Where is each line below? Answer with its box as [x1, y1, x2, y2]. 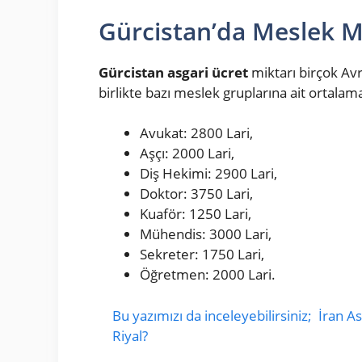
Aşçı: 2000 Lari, [140, 144, 234, 163]
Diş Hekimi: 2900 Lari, [140, 164, 277, 183]
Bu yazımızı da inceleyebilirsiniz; [112, 305, 312, 325]
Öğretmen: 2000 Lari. [140, 265, 276, 284]
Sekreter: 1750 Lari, [140, 245, 264, 264]
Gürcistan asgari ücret [99, 62, 248, 82]
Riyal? [112, 326, 148, 345]
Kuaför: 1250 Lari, [140, 204, 251, 224]
